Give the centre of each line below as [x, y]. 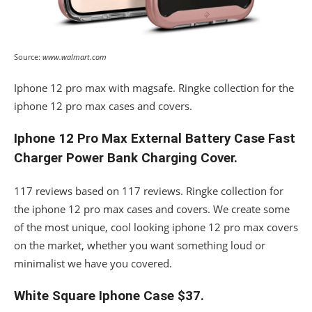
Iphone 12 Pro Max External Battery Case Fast [155, 139]
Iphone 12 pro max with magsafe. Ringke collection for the [154, 88]
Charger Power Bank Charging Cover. [126, 158]
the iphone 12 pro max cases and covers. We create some [152, 209]
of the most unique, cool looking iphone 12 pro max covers [156, 227]
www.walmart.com [75, 57]
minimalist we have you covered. [93, 263]
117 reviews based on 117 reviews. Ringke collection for [149, 191]
